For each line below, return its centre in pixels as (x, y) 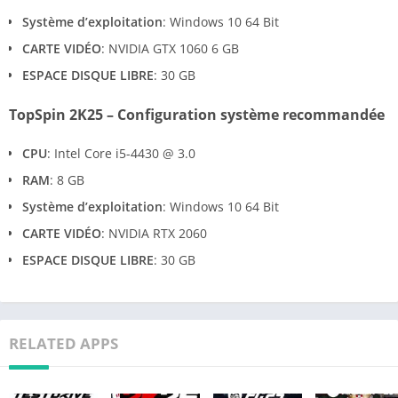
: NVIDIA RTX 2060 (154, 233)
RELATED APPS (64, 343)
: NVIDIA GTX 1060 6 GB (170, 48)
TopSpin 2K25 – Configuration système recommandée (197, 114)
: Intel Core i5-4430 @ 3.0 (121, 153)
